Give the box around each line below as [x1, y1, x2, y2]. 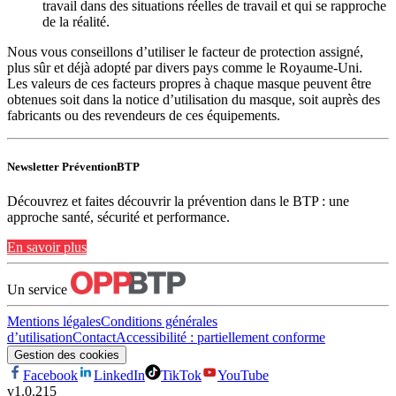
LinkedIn [94, 367, 145, 383]
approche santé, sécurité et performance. [7, 209, 230, 225]
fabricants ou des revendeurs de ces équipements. [7, 108, 280, 124]
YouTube [217, 367, 269, 383]
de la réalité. [42, 14, 110, 30]
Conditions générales [101, 313, 217, 329]
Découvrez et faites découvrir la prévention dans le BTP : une [7, 193, 349, 209]
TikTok [161, 367, 202, 383]
